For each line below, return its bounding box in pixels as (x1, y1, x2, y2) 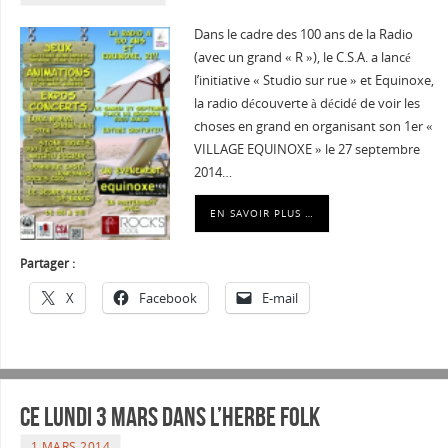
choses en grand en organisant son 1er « (193, 118, 433, 136)
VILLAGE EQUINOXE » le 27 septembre (193, 141, 420, 159)
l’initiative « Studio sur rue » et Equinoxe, (193, 72, 434, 90)
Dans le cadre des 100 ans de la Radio (193, 26, 413, 44)
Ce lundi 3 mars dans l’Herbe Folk (19, 401, 320, 431)
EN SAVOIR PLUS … (209, 206, 314, 221)
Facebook (138, 288, 197, 307)
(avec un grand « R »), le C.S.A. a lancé (193, 49, 411, 67)
